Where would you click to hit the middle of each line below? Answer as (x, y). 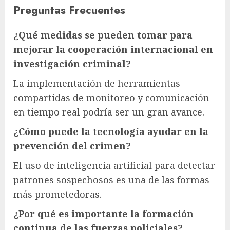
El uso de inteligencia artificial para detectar (114, 166)
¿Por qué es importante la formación (103, 214)
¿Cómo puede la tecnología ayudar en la (111, 132)
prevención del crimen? (72, 146)
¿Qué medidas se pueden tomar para (103, 35)
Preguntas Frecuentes (69, 10)
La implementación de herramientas (97, 83)
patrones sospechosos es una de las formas (111, 180)
